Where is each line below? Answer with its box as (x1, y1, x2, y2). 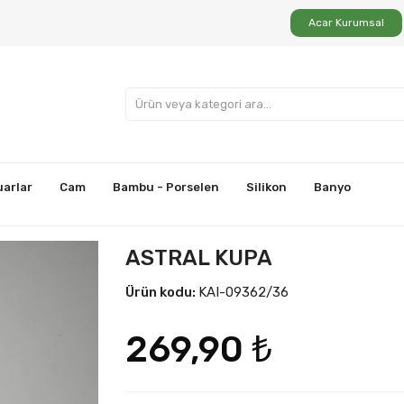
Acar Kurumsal (308, 16, 384, 29)
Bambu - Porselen (113, 180, 219, 195)
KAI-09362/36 (198, 284, 289, 301)
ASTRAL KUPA (125, 245, 272, 271)
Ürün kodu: (125, 284, 198, 301)
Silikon (246, 180, 287, 195)
